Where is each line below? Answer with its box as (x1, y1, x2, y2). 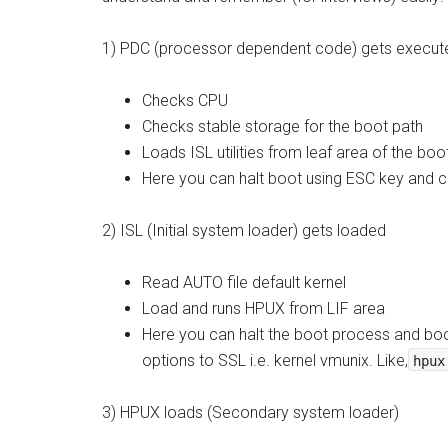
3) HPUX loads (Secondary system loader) (102, 403, 399, 422)
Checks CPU (142, 91, 228, 110)
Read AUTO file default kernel (142, 273, 346, 292)
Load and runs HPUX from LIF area (142, 299, 385, 318)
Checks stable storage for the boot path (142, 117, 423, 136)
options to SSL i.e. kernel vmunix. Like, (142, 351, 408, 370)
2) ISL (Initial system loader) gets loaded (102, 221, 386, 240)
